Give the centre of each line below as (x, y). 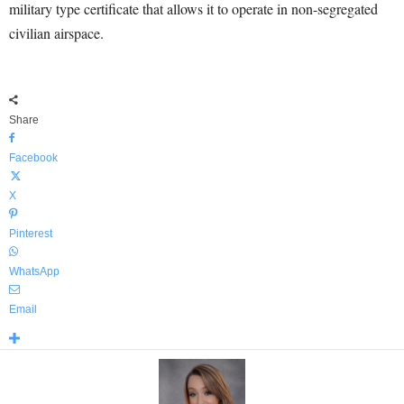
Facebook (33, 158)
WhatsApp (34, 272)
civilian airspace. (56, 33)
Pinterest (31, 234)
